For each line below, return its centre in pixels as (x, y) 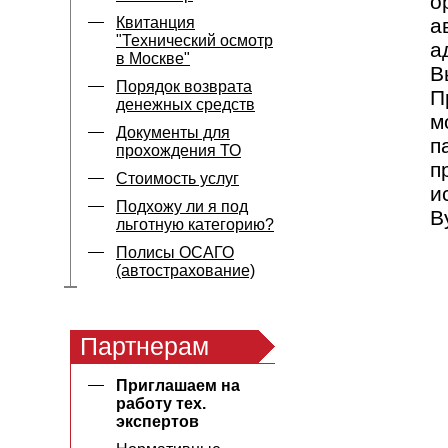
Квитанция (155, 22)
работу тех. (161, 403)
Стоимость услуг (177, 178)
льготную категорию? (195, 224)
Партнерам (144, 346)
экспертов (157, 421)
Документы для (173, 132)
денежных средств (185, 104)
